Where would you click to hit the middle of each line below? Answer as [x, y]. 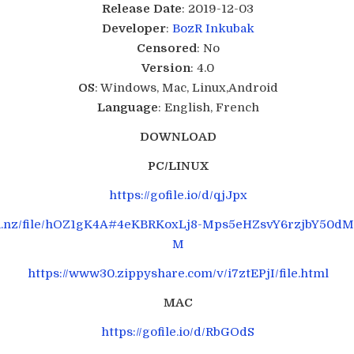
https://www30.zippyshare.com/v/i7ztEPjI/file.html [178, 273]
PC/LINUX [178, 166]
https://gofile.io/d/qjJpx [178, 195]
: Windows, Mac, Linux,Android [186, 88]
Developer [134, 28]
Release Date [142, 9]
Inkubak [230, 28]
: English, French [208, 107]
